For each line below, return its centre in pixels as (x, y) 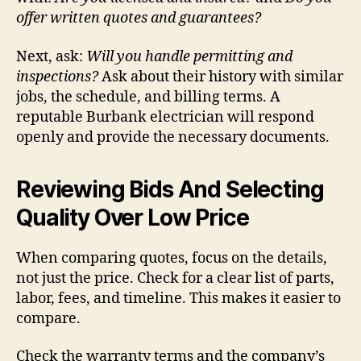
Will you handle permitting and (189, 56)
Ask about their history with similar (221, 77)
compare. (48, 318)
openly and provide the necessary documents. (173, 137)
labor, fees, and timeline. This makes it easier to (178, 298)
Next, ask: (51, 56)
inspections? (57, 77)
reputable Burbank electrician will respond (165, 117)
